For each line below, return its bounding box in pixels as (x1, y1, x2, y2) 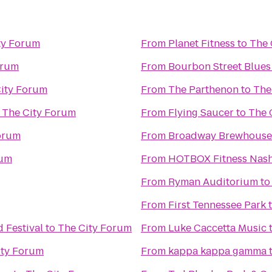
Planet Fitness (168, 36, 235, 50)
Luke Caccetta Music (168, 221, 267, 235)
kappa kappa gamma (168, 244, 267, 258)
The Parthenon (168, 83, 239, 97)
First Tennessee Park (168, 198, 266, 212)
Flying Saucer (168, 106, 234, 120)
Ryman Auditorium (168, 175, 258, 189)
